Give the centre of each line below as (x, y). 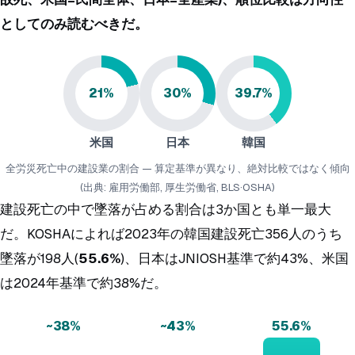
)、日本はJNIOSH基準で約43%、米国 (235, 258)
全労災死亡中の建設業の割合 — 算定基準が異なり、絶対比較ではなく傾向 (177, 168)
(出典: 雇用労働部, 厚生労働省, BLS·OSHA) (177, 187)
